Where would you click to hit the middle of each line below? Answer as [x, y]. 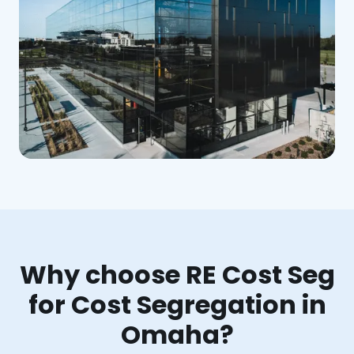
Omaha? [177, 334]
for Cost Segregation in [177, 304]
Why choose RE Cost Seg [177, 274]
